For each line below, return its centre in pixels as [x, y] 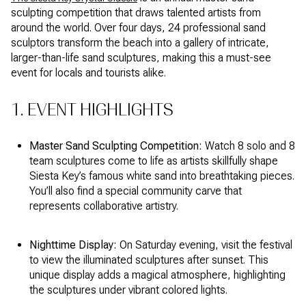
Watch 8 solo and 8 [248, 145]
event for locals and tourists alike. [88, 73]
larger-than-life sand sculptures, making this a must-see [141, 58]
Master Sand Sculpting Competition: [115, 145]
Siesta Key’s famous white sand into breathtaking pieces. [162, 176]
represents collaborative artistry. [103, 206]
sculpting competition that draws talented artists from [136, 13]
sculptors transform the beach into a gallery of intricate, [140, 43]
